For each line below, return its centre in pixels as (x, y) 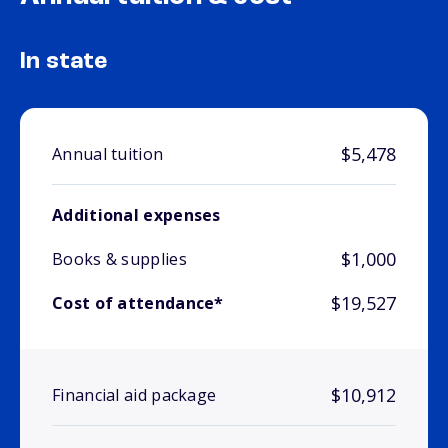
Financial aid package (134, 395)
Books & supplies (119, 259)
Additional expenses (136, 215)
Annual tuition (108, 154)
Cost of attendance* (138, 303)
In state (64, 62)
